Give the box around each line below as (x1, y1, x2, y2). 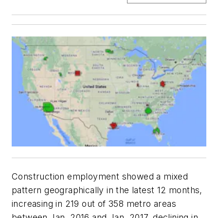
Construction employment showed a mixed (12, 171, 188, 182)
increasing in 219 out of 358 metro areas (12, 198, 176, 209)
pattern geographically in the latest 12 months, (12, 184, 202, 195)
